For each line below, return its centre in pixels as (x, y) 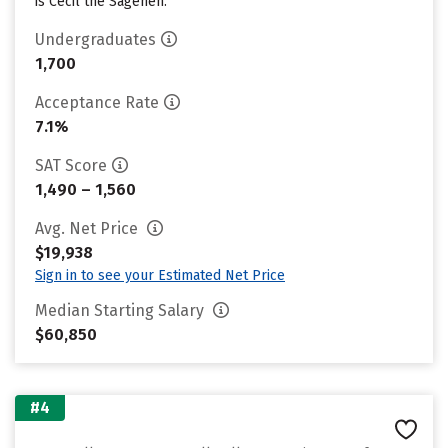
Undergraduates (95, 39)
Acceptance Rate (97, 102)
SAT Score (71, 165)
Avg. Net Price (88, 228)
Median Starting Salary (121, 310)
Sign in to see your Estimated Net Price (160, 275)
